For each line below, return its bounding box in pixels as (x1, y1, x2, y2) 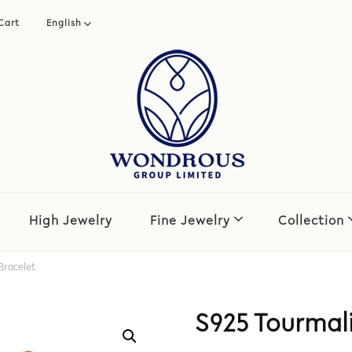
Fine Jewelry (149, 215, 230, 229)
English (46, 19, 82, 28)
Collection (277, 215, 344, 229)
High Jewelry (28, 215, 112, 229)
